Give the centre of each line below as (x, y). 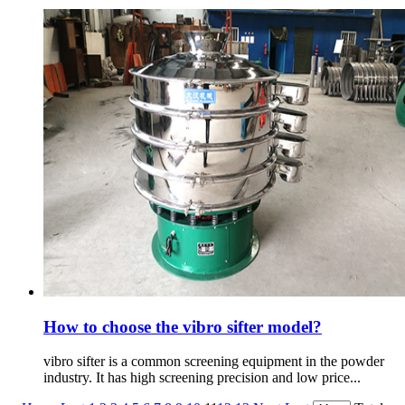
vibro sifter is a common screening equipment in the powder (214, 362)
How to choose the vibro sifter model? (183, 326)
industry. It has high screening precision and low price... (202, 378)
